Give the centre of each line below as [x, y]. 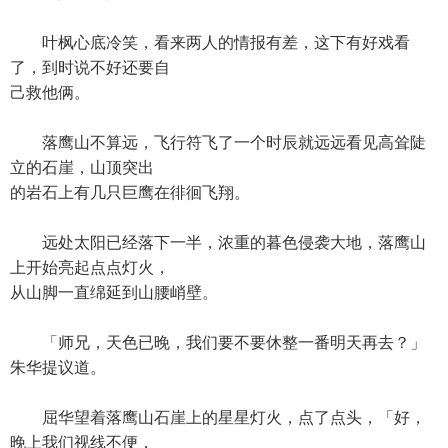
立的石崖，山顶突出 [82, 167]
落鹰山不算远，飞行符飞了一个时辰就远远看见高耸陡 [218, 142]
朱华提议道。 [58, 367]
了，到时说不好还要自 [90, 67]
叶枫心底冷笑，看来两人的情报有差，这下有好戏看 [210, 42]
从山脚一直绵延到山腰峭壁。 [114, 292]
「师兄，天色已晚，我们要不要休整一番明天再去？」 [218, 342]
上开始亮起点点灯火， [90, 267]
